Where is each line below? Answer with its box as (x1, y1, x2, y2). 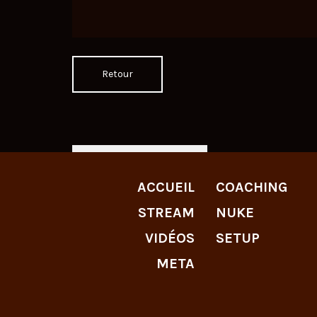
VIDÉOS (145, 230, 195, 247)
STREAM (138, 204, 195, 221)
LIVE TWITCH (110, 156, 182, 171)
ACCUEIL (137, 179, 195, 196)
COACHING (216, 179, 289, 196)
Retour (102, 68, 133, 81)
